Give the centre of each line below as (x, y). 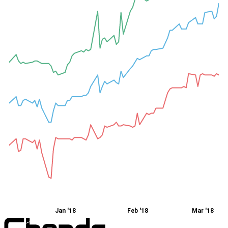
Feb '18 (137, 211)
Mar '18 (203, 211)
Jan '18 (65, 211)
